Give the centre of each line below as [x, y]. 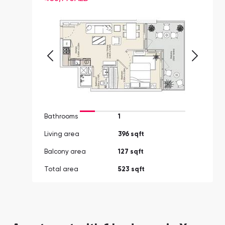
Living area [62, 135]
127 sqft [131, 152]
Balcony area [65, 152]
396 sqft [131, 135]
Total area [61, 170]
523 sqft [131, 170]
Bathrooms [61, 117]
